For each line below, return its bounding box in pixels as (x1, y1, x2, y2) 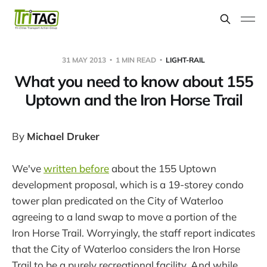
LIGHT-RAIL (166, 55, 205, 64)
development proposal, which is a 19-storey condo (12, 178, 244, 191)
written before (44, 162, 109, 175)
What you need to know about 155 (14, 71, 253, 91)
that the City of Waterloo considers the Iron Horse (12, 243, 240, 256)
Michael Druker (27, 129, 100, 142)
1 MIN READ (114, 55, 158, 64)
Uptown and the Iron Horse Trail (24, 89, 243, 110)
